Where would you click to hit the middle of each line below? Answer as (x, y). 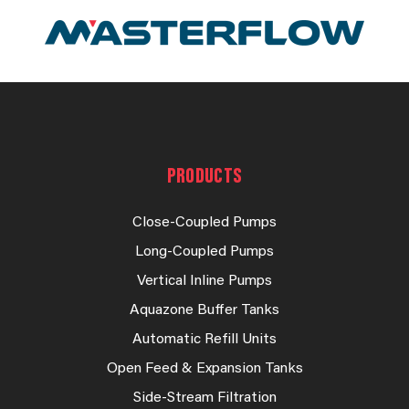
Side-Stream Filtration (204, 399)
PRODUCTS (204, 178)
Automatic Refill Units (204, 340)
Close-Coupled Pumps (204, 223)
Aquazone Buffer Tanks (204, 311)
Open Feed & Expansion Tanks (204, 369)
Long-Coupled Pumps (204, 252)
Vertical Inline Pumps (204, 282)
